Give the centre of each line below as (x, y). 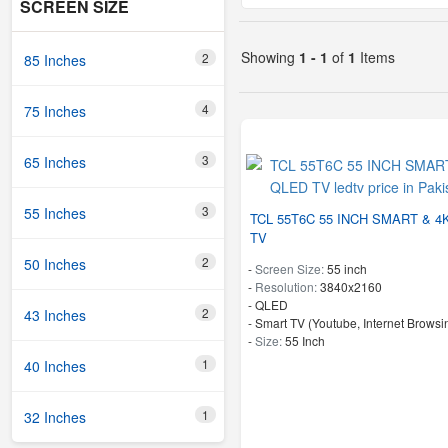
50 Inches (55, 264)
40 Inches (55, 366)
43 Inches (55, 315)
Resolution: (287, 286)
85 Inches (55, 60)
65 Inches (55, 162)
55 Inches (55, 213)
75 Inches (55, 111)
